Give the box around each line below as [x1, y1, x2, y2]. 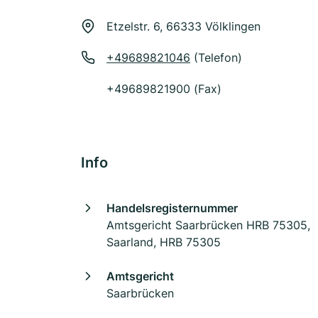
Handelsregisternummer [106, 201, 238, 215]
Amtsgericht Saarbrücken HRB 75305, [106, 218, 310, 232]
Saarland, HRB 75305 [106, 235, 221, 249]
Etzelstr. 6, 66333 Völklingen [106, 19, 261, 33]
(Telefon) [190, 50, 242, 65]
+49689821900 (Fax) [106, 82, 221, 96]
